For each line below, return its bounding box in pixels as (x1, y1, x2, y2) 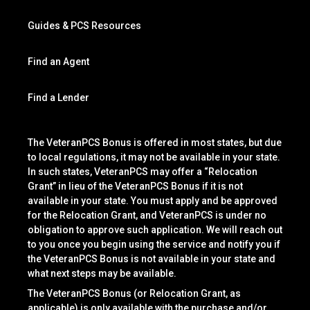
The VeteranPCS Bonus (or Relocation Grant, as (28, 287, 241, 299)
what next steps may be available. (28, 267, 176, 279)
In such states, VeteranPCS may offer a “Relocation (28, 165, 257, 177)
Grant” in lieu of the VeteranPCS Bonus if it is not (28, 180, 243, 192)
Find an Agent (28, 56, 89, 68)
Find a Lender (28, 92, 89, 104)
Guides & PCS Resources (28, 20, 141, 32)
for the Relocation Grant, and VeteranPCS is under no (28, 209, 266, 221)
